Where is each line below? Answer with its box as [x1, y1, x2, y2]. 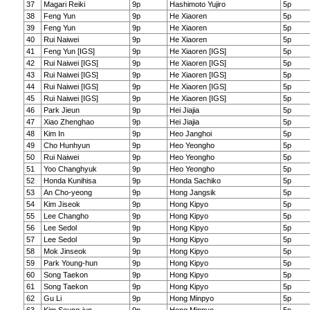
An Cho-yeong [44, 188, 92, 197]
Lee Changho [44, 212, 89, 220]
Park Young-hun [44, 259, 98, 267]
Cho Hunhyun [44, 141, 90, 149]
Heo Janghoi [170, 129, 212, 138]
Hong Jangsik [170, 188, 216, 197]
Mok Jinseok [44, 247, 86, 255]
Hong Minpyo [170, 294, 214, 302]
